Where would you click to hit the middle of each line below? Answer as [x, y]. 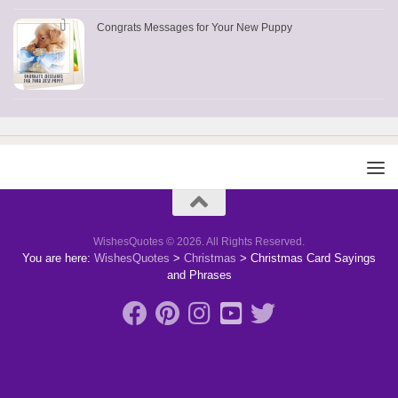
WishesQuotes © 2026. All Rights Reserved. [199, 242]
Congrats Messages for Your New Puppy [195, 28]
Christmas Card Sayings [313, 259]
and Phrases [199, 275]
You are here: [56, 259]
